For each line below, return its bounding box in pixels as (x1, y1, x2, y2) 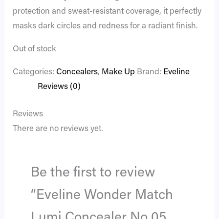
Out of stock (13, 45, 57, 54)
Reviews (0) (38, 83, 81, 92)
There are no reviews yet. (13, 125, 103, 133)
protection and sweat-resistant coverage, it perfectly (13, 8, 202, 17)
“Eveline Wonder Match (30, 188, 173, 202)
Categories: (13, 68, 57, 77)
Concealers (56, 68, 98, 77)
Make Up (102, 68, 135, 77)
